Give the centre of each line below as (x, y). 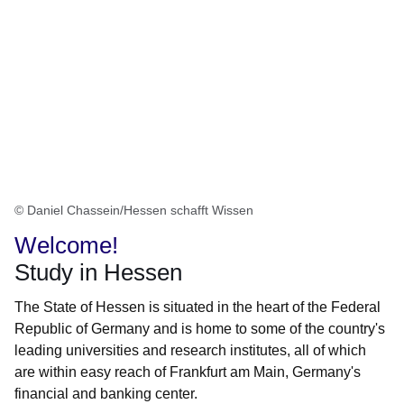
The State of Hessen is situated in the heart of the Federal (197, 308)
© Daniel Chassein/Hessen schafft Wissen (134, 211)
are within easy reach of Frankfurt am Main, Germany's (188, 372)
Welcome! (66, 246)
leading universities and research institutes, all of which (190, 351)
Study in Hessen (98, 273)
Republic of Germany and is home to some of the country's (200, 329)
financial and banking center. (106, 394)
